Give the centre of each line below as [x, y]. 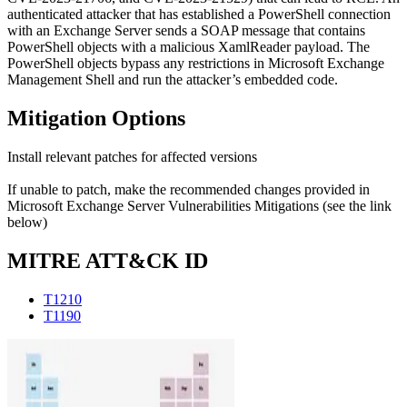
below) [27, 223]
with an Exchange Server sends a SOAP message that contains [186, 31]
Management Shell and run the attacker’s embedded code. [173, 80]
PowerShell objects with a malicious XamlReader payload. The [189, 47]
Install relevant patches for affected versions [132, 157]
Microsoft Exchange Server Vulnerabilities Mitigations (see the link [199, 206]
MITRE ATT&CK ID [108, 261]
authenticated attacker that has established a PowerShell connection [199, 15]
